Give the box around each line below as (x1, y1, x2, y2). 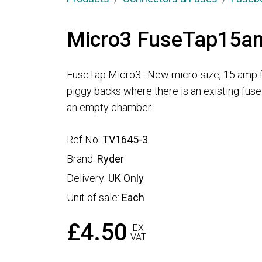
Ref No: (67, 133, 102, 146)
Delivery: (67, 172, 108, 185)
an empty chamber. (67, 101, 153, 113)
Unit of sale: (67, 191, 122, 204)
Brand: (67, 153, 97, 166)
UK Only (108, 172, 144, 185)
